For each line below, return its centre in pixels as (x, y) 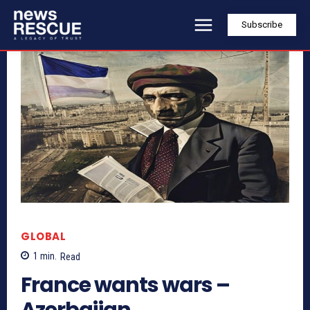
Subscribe (262, 25)
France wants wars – (125, 285)
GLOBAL (43, 237)
